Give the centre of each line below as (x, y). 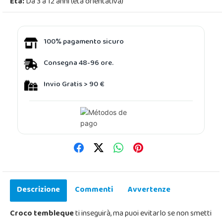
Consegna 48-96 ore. (79, 64)
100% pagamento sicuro (84, 42)
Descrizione (38, 190)
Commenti (94, 190)
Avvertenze (149, 190)
